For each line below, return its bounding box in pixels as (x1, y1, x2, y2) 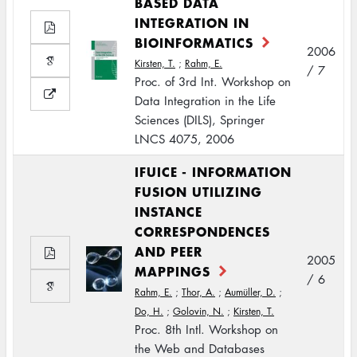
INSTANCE (135, 202, 202, 221)
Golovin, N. (173, 304, 224, 318)
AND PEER (135, 241, 202, 261)
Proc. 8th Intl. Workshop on (135, 321, 278, 337)
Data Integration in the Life (135, 92, 276, 108)
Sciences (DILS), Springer (135, 112, 265, 127)
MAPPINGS (135, 261, 210, 280)
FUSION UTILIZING (135, 182, 262, 201)
